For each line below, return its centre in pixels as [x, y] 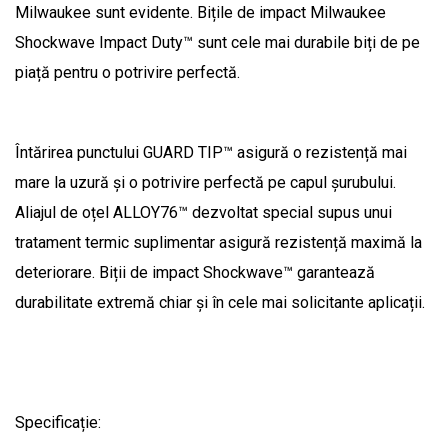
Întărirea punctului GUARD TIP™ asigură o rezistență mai [211, 152]
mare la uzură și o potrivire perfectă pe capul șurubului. [205, 182]
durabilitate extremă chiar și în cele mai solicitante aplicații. [220, 302]
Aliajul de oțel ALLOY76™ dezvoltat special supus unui [203, 212]
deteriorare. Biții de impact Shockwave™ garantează [195, 272]
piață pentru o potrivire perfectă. [127, 72]
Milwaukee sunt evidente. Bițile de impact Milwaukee [200, 12]
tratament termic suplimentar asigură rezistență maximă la [218, 242]
